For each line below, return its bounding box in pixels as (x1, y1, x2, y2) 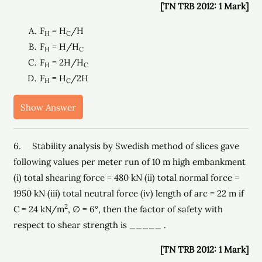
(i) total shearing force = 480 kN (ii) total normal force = (13, 172, 240, 183)
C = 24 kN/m (13, 204, 65, 215)
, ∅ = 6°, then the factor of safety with (68, 204, 223, 215)
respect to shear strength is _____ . (13, 219, 167, 230)
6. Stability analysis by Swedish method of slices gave (13, 140, 240, 151)
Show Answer (20, 101, 77, 113)
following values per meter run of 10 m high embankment (13, 156, 246, 167)
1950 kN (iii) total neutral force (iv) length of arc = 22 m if (13, 188, 244, 199)
